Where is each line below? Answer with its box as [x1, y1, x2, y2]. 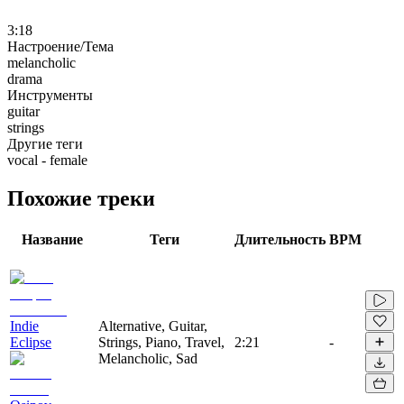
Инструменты [7, 87, 93, 103]
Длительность [234, 231, 326, 247]
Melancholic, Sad [98, 350, 197, 366]
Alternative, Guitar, [98, 317, 207, 334]
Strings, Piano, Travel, [98, 334, 225, 350]
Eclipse [10, 334, 51, 350]
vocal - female [7, 151, 87, 168]
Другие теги [7, 135, 83, 151]
